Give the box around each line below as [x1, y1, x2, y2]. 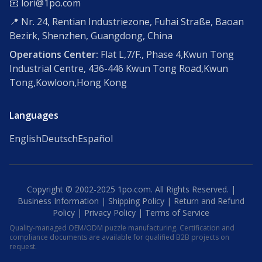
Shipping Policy [108, 195, 164, 206]
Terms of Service [145, 206, 209, 218]
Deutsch [42, 132, 78, 145]
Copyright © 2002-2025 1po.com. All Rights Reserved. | [26, 183, 236, 195]
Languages [9, 108, 58, 122]
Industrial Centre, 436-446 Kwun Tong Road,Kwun [9, 61, 228, 75]
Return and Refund [174, 195, 244, 206]
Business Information [18, 195, 99, 206]
